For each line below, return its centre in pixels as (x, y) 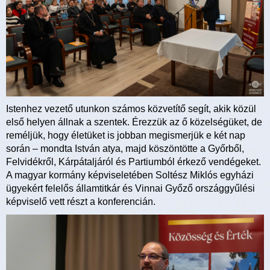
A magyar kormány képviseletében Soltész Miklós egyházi (130, 175)
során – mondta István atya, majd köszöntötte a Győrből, (125, 148)
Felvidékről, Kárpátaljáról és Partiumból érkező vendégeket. (133, 162)
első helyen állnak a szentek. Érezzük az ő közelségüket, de (134, 122)
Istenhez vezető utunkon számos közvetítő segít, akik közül (131, 108)
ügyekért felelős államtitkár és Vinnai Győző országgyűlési (130, 188)
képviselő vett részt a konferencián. (81, 201)
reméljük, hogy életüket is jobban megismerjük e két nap (126, 135)
